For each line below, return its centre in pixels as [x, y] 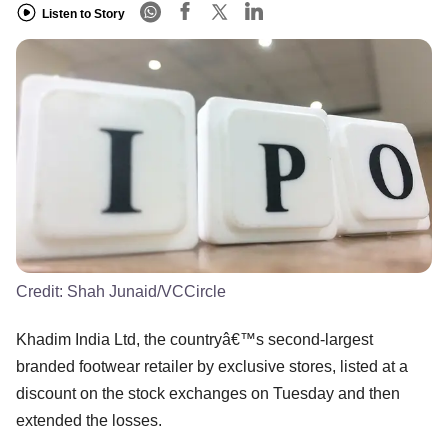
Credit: [41, 291]
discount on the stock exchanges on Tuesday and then [208, 393]
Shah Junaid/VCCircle [146, 291]
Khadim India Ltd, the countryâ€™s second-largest [194, 339]
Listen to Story [83, 13]
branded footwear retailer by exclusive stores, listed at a [212, 366]
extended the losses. [89, 420]
